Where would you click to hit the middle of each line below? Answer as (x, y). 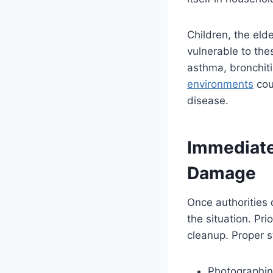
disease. (208, 101)
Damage (222, 173)
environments (220, 84)
